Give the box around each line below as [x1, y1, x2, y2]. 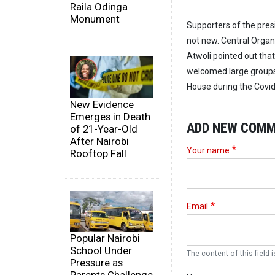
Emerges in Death [70, 110, 150, 123]
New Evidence [70, 98, 134, 110]
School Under [70, 244, 132, 257]
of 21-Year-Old [70, 122, 137, 135]
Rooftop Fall [70, 147, 126, 160]
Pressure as [70, 257, 123, 269]
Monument [70, 13, 120, 26]
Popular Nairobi [70, 232, 140, 245]
